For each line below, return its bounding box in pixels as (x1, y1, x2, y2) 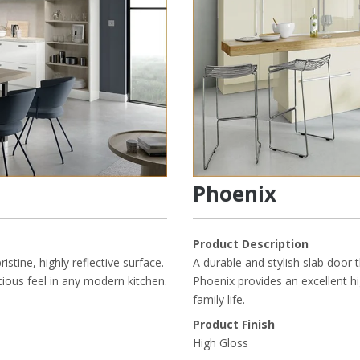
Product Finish (193, 317, 275, 333)
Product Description (193, 236, 309, 252)
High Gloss (193, 335, 248, 351)
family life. (193, 292, 245, 308)
